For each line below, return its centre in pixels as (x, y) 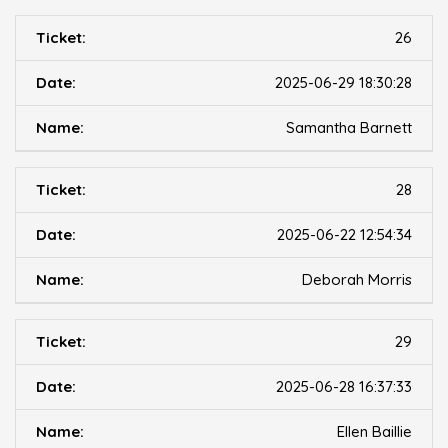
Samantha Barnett (349, 128)
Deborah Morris (357, 280)
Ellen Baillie (374, 432)
